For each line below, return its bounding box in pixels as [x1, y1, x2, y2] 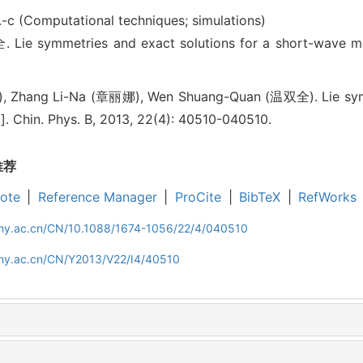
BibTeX [239, 189, 281, 206]
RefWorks [298, 189, 357, 206]
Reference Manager [37, 189, 157, 206]
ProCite [174, 189, 221, 206]
